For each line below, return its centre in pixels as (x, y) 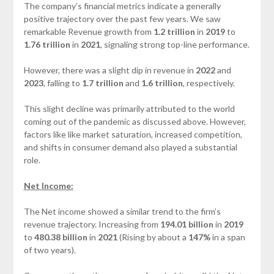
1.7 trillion (102, 83)
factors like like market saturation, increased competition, (133, 134)
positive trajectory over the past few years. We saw (122, 18)
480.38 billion (61, 237)
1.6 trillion (162, 83)
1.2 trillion (174, 31)
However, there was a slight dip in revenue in (109, 70)
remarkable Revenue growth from (88, 31)
